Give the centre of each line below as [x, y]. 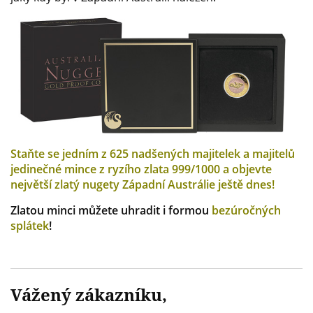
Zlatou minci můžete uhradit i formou [111, 211]
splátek [30, 226]
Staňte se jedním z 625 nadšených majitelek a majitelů [153, 154]
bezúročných [246, 211]
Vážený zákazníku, [89, 295]
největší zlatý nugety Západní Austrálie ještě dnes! [143, 185]
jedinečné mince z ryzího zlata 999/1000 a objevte [141, 169]
